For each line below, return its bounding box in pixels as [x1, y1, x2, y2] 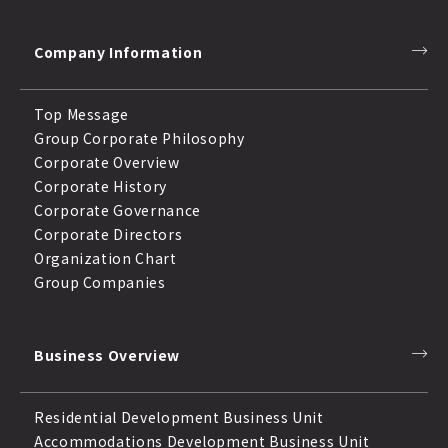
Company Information [34, 42, 203, 63]
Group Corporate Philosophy [34, 128, 245, 149]
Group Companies [34, 272, 166, 293]
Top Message [34, 104, 130, 125]
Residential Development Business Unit [34, 407, 324, 428]
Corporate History [34, 176, 167, 197]
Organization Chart [34, 248, 177, 269]
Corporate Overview [34, 152, 180, 173]
